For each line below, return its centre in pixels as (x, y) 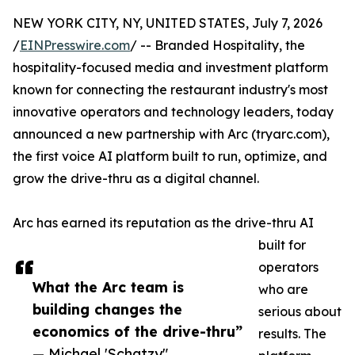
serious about (300, 311)
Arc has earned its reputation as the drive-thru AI (163, 223)
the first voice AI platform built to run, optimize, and (170, 156)
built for (282, 245)
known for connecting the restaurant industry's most (170, 90)
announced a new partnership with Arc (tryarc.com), (171, 134)
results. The (292, 334)
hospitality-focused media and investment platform (170, 67)
